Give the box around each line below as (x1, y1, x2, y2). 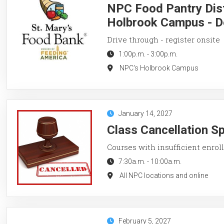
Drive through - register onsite (106, 34, 220, 44)
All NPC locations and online (119, 171, 208, 179)
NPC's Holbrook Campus (119, 63, 198, 72)
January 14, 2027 (118, 109, 172, 117)
